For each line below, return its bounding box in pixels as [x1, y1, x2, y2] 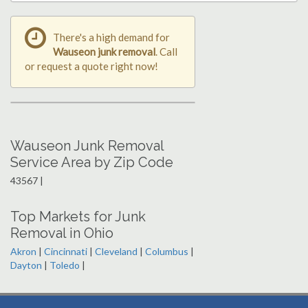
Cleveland [95, 245, 137, 257]
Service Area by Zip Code [10, 153, 173, 170]
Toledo [49, 258, 80, 271]
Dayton [10, 258, 42, 271]
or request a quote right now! [25, 59, 158, 72]
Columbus [145, 245, 188, 257]
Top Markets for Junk [10, 208, 146, 225]
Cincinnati [44, 245, 87, 257]
